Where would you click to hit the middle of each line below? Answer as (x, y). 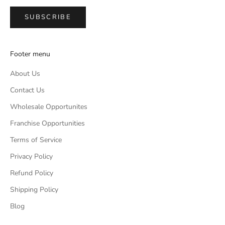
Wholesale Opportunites (49, 107)
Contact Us (27, 90)
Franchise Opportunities (47, 124)
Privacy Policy (31, 157)
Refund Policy (32, 173)
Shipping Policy (34, 190)
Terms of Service (36, 140)
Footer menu (30, 54)
